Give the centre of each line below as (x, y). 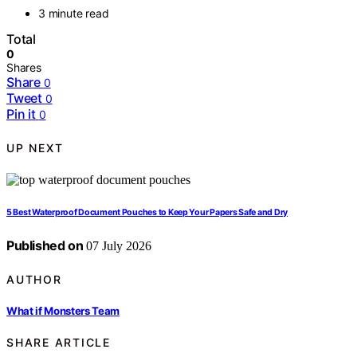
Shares (24, 68)
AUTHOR (34, 279)
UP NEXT (35, 147)
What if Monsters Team (63, 310)
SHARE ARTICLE (59, 343)
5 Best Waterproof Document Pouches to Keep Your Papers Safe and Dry (147, 213)
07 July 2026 (118, 246)
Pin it (21, 114)
